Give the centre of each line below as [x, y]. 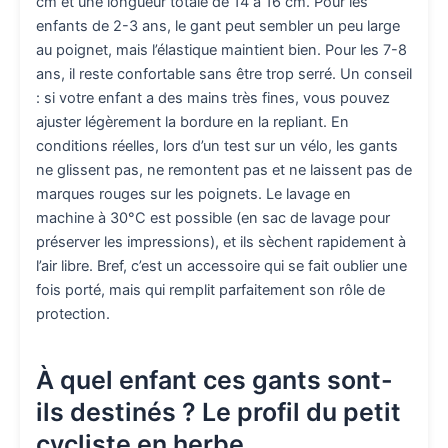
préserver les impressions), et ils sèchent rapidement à [221, 242]
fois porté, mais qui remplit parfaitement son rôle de [210, 290]
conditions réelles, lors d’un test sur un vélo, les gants [217, 146]
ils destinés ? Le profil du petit [218, 411]
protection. [73, 314]
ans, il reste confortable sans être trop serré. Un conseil [224, 74]
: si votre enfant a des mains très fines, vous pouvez [213, 98]
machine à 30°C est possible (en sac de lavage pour [213, 218]
